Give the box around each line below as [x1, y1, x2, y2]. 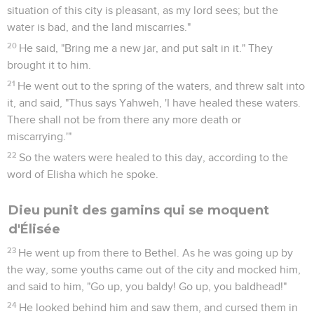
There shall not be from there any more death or [7, 114, 241, 125]
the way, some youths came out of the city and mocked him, [7, 264, 301, 275]
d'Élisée [8, 221, 60, 237]
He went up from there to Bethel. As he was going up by [18, 247, 294, 259]
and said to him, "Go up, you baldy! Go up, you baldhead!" [7, 280, 287, 292]
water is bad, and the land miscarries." [7, 21, 191, 33]
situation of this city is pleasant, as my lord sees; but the [7, 4, 278, 16]
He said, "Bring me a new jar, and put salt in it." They [19, 42, 273, 54]
